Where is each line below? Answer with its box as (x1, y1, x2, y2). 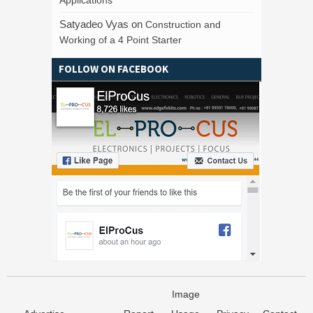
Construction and (145, 18, 221, 30)
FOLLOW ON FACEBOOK (59, 61, 168, 75)
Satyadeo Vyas (59, 17, 129, 30)
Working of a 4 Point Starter (59, 34, 182, 45)
